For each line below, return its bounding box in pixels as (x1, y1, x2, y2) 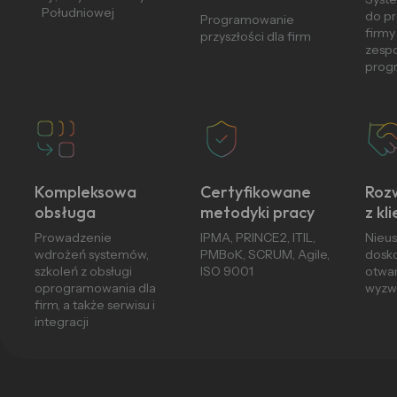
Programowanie (199, 12, 294, 27)
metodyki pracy (199, 202, 315, 222)
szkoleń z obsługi (35, 263, 133, 279)
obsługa (35, 202, 97, 222)
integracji (35, 314, 90, 330)
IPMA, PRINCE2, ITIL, (199, 230, 315, 245)
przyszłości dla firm (199, 28, 311, 44)
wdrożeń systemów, (35, 246, 150, 262)
